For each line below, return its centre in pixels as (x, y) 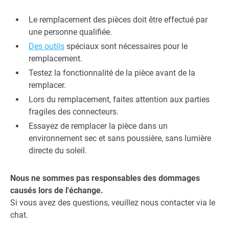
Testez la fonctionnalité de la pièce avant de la (112, 73)
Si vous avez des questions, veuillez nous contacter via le (113, 203)
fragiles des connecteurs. (74, 112)
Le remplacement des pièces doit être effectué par (118, 20)
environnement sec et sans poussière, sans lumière (120, 139)
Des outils (47, 47)
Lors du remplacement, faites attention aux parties (119, 100)
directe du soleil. (58, 151)
